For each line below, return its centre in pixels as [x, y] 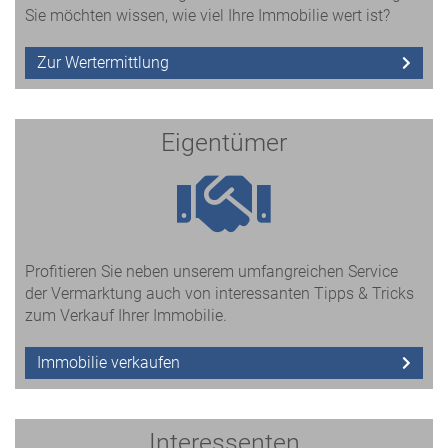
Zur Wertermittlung [103, 62]
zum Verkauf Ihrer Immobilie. [126, 315]
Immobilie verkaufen [108, 362]
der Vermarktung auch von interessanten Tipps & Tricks [219, 293]
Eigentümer [224, 142]
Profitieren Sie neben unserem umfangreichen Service [211, 271]
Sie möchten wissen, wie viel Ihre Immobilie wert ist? [207, 15]
